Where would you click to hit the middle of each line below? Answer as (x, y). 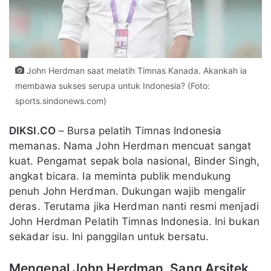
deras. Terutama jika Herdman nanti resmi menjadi (134, 206)
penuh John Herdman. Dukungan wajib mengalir (128, 191)
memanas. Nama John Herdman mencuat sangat (130, 145)
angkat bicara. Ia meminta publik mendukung (120, 176)
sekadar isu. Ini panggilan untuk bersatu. (109, 236)
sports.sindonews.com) (61, 100)
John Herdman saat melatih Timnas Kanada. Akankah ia (135, 70)
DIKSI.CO (32, 130)
